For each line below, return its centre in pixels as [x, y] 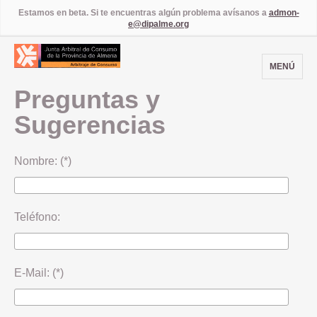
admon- [284, 13]
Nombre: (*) [43, 161]
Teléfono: [37, 217]
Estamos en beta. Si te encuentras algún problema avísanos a [143, 13]
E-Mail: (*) [39, 272]
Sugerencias [90, 125]
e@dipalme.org [158, 24]
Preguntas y [87, 99]
